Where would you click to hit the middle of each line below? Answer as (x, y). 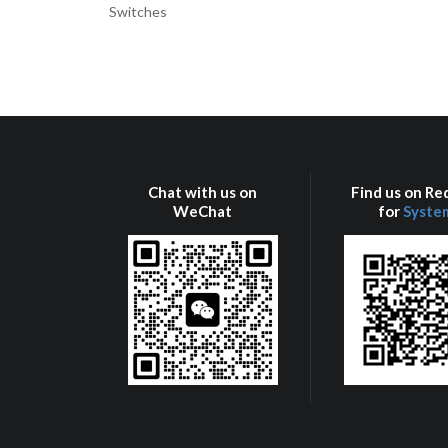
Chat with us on (203, 192)
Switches (137, 11)
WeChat (203, 211)
